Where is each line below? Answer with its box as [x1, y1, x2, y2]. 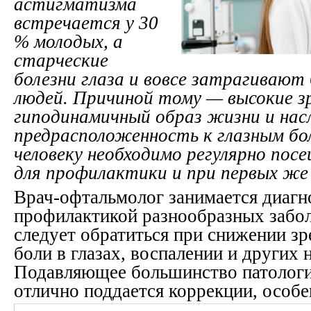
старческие [14, 50, 108, 71]
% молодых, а [14, 31, 123, 52]
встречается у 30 [14, 12, 158, 33]
